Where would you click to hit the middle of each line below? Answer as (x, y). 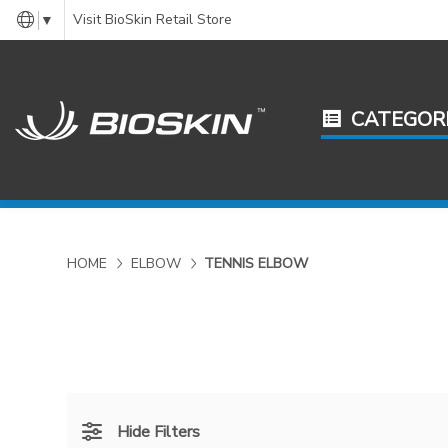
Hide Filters (159, 431)
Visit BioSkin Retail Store (152, 19)
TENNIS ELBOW (256, 263)
